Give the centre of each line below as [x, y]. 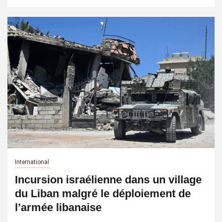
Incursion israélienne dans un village [108, 180]
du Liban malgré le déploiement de [103, 194]
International [32, 162]
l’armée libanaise [58, 207]
